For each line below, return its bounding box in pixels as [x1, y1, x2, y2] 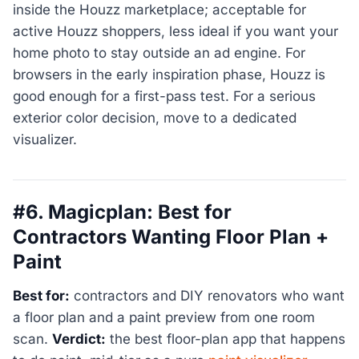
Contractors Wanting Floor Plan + [13, 225, 329, 249]
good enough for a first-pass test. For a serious [13, 88, 316, 105]
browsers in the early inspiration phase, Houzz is [13, 67, 325, 83]
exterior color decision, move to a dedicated [13, 110, 296, 127]
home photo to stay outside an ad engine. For [13, 45, 305, 62]
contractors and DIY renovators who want [70, 288, 345, 305]
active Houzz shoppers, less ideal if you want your [13, 23, 338, 40]
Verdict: [52, 331, 106, 348]
